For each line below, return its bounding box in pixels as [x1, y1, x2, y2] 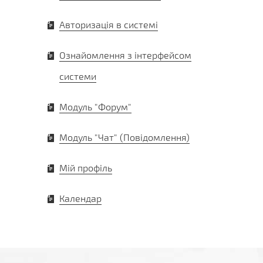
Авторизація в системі [59, 18, 158, 30]
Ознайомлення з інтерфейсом [59, 49, 191, 60]
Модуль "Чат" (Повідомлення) [59, 131, 190, 143]
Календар [59, 192, 102, 204]
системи [59, 70, 96, 82]
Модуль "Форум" [59, 100, 131, 112]
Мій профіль [59, 161, 112, 173]
